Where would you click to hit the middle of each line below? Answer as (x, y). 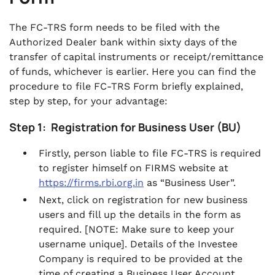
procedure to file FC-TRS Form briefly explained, (126, 86)
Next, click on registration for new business (143, 200)
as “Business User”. (190, 183)
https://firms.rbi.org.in (91, 183)
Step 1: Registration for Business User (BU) (125, 127)
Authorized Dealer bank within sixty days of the (123, 42)
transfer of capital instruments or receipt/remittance (136, 57)
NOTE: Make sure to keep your (161, 229)
